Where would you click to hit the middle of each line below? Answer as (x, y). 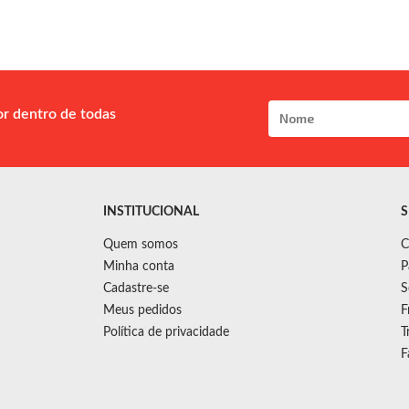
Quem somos (141, 244)
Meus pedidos (143, 310)
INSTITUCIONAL (152, 211)
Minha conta (139, 266)
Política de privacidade (167, 332)
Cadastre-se (136, 288)
